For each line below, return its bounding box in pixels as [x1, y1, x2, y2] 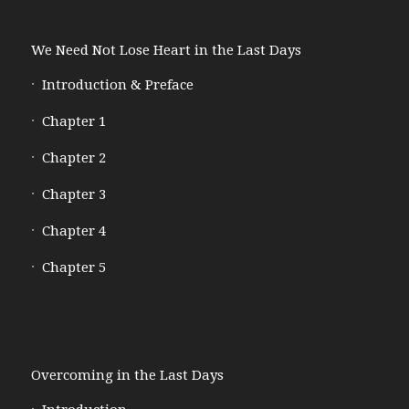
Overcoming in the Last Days [30, 366, 224, 383]
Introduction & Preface [41, 76, 194, 93]
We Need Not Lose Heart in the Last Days [30, 41, 301, 58]
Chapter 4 [41, 222, 106, 239]
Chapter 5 [41, 258, 106, 276]
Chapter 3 [41, 185, 106, 203]
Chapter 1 [41, 112, 106, 130]
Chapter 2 [41, 149, 106, 166]
